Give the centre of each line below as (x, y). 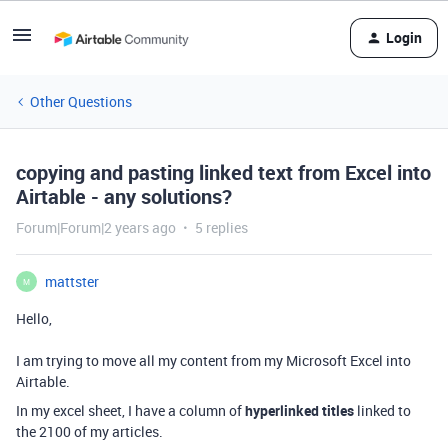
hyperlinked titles (299, 410)
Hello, (34, 318)
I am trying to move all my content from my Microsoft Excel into (213, 360)
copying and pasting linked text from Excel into (223, 172)
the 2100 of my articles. (89, 431)
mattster (72, 281)
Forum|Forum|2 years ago (96, 227)
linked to (382, 410)
